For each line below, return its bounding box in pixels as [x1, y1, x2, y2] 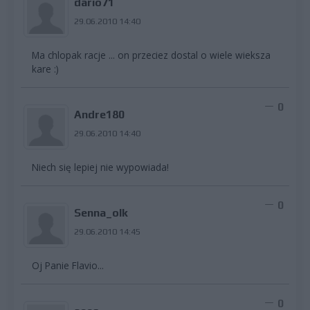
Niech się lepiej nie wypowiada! [32, 160, 169, 174]
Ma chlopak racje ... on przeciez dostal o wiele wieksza [32, 48, 271, 62]
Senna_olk [73, 206, 128, 219]
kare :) [32, 62, 59, 75]
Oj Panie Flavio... [32, 258, 104, 272]
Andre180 [73, 107, 125, 121]
